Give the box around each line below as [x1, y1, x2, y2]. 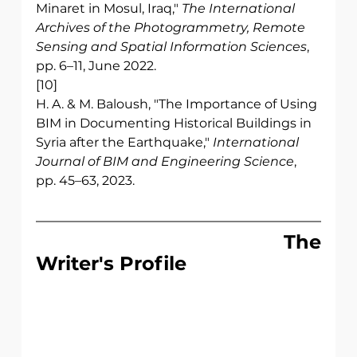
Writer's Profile [35, 252, 186, 276]
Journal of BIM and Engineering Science [35, 154, 294, 170]
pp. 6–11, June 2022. [35, 58, 156, 74]
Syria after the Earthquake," [35, 135, 213, 151]
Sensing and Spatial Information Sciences [35, 39, 307, 55]
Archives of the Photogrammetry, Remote [35, 20, 308, 36]
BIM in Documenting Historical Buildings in [35, 116, 315, 131]
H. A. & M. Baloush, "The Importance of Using [35, 96, 320, 112]
